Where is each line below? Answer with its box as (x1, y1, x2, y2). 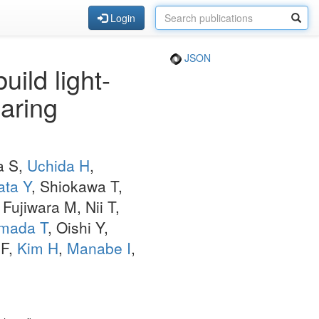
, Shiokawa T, (31, 175, 122, 197)
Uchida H (27, 155, 90, 176)
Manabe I (67, 237, 131, 258)
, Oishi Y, (48, 216, 108, 238)
